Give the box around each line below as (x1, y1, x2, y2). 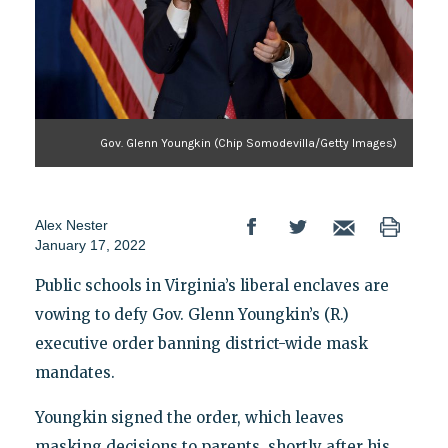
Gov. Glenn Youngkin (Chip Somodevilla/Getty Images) (100, 136, 398, 151)
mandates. (34, 363, 115, 383)
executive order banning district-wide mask (34, 334, 368, 354)
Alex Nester (34, 217, 108, 234)
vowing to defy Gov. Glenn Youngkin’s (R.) (34, 305, 349, 325)
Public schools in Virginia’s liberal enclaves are (34, 276, 389, 296)
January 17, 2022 (34, 237, 146, 254)
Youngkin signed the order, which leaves (34, 408, 344, 428)
